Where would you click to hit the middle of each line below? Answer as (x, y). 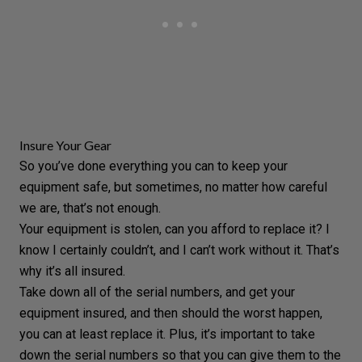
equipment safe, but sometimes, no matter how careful (173, 187)
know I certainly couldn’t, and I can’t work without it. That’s (179, 250)
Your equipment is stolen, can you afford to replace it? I (175, 229)
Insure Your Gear (65, 145)
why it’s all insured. (72, 271)
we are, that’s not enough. (90, 208)
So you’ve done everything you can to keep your (154, 166)
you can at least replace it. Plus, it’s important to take (167, 334)
